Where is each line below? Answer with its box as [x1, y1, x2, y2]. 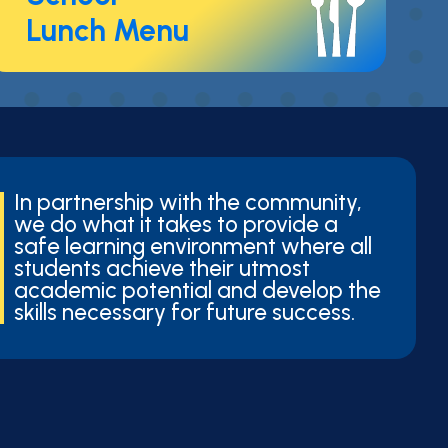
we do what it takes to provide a [13, 211, 338, 238]
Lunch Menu [25, 12, 189, 49]
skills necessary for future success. [13, 299, 355, 326]
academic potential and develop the [13, 277, 381, 304]
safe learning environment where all [13, 233, 372, 260]
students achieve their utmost [13, 255, 310, 282]
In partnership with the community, [13, 189, 362, 216]
